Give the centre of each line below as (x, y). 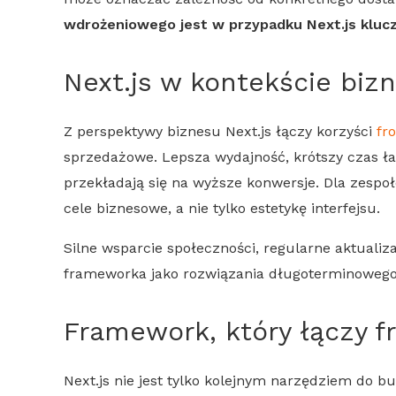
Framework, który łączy (219, 331)
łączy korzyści (324, 131)
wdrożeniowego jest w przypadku (185, 24)
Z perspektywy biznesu (145, 131)
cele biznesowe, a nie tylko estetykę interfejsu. (222, 208)
